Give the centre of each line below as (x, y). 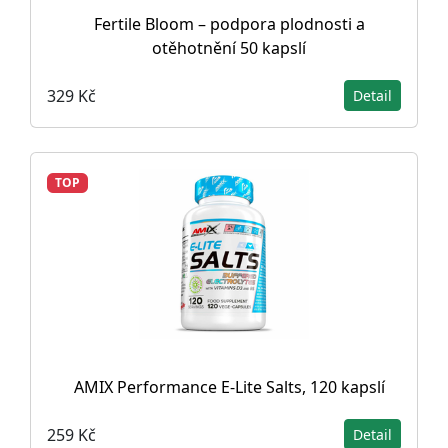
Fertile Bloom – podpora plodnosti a (229, 24)
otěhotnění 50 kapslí (229, 48)
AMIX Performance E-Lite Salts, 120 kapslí (229, 387)
